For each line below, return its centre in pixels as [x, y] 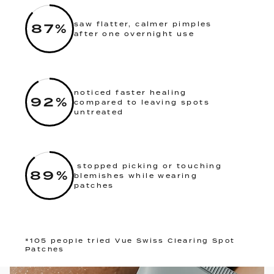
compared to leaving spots [142, 102]
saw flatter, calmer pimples [143, 24]
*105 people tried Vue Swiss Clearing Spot [130, 240]
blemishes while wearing [136, 175]
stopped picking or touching [148, 165]
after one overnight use [135, 33]
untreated [99, 112]
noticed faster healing [131, 92]
